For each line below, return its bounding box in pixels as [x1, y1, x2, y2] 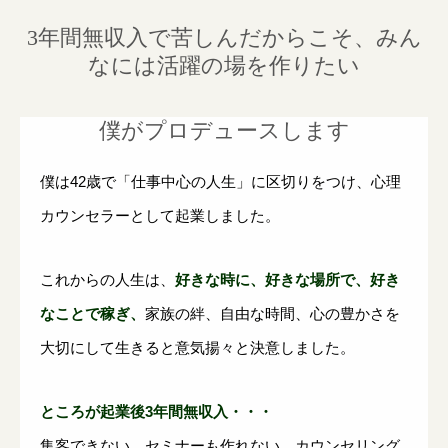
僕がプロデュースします [98, 118, 350, 144]
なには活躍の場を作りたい [88, 53, 360, 79]
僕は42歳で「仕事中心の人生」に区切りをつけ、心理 [40, 173, 401, 191]
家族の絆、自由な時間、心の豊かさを [145, 305, 400, 323]
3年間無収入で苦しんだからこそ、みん [26, 25, 422, 51]
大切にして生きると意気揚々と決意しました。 [40, 339, 355, 357]
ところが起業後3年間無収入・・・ [40, 403, 273, 421]
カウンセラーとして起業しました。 [40, 207, 280, 225]
